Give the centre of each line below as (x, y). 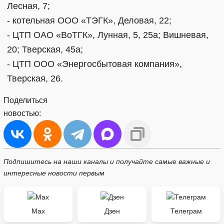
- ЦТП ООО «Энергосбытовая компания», (94, 64)
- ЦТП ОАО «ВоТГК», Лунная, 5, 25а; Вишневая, (108, 35)
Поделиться (25, 100)
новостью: (22, 113)
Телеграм (186, 211)
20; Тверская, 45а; (45, 49)
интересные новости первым (54, 173)
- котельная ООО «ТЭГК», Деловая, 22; (89, 20)
